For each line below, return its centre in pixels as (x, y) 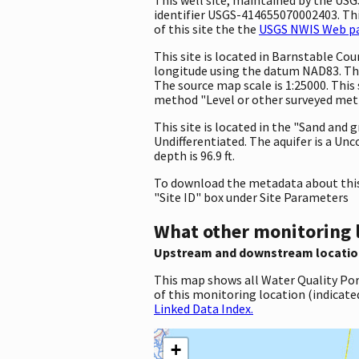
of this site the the (206, 28)
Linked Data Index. (204, 308)
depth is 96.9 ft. (194, 155)
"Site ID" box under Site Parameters (251, 197)
